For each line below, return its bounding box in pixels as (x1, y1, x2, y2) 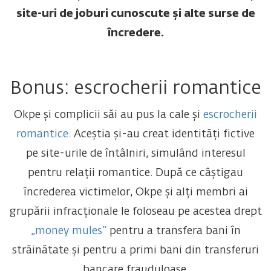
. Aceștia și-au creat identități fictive (68, 129, 255, 140)
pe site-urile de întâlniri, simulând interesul (25, 148, 246, 160)
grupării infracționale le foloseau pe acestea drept (9, 206, 262, 218)
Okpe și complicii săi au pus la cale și (14, 109, 203, 121)
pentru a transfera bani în (106, 226, 241, 237)
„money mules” (30, 226, 106, 237)
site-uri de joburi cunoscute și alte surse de (16, 8, 255, 20)
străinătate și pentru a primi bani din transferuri (12, 245, 259, 256)
